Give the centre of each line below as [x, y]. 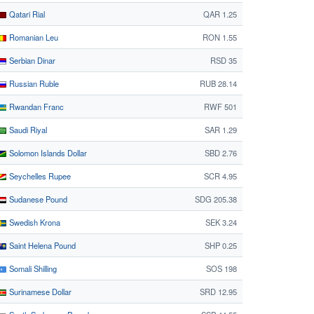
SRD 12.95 [218, 292]
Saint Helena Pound [41, 245]
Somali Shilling [32, 268]
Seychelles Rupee [39, 176]
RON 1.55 [220, 37]
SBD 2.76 [221, 153]
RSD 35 [224, 60]
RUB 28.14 [218, 83]
